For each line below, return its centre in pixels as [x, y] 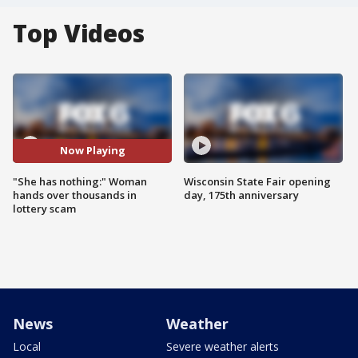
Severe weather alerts [223, 346]
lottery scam [44, 208]
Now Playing [92, 151]
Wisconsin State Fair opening [257, 181]
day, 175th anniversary [241, 195]
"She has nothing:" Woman [80, 181]
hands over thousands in [75, 195]
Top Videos [79, 33]
